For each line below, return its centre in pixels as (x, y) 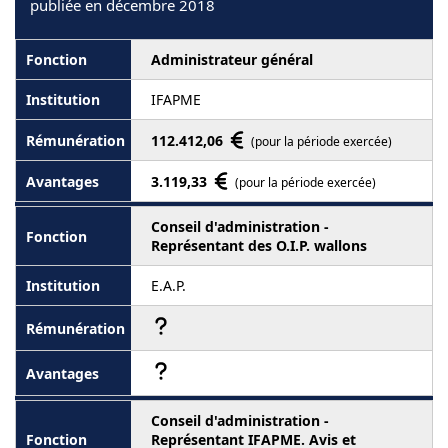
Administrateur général (232, 59)
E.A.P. (168, 285)
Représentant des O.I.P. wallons (259, 245)
